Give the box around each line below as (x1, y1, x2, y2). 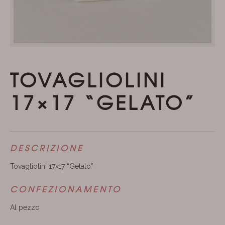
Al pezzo (10, 203, 40, 211)
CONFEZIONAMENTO (10, 183, 122, 195)
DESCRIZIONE (10, 142, 84, 154)
